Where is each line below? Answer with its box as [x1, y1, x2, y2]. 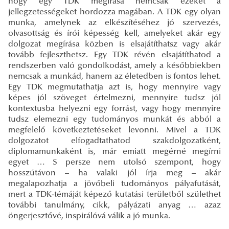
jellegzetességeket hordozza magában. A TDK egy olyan [8, 8, 221, 16]
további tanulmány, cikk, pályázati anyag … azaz [8, 201, 221, 210]
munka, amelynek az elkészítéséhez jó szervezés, [8, 18, 221, 27]
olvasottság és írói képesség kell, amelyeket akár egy [8, 29, 221, 38]
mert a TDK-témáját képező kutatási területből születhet [8, 190, 221, 199]
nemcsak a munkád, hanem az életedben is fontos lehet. [8, 72, 221, 81]
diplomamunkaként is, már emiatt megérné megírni [8, 147, 221, 156]
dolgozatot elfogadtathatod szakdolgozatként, [8, 136, 221, 145]
